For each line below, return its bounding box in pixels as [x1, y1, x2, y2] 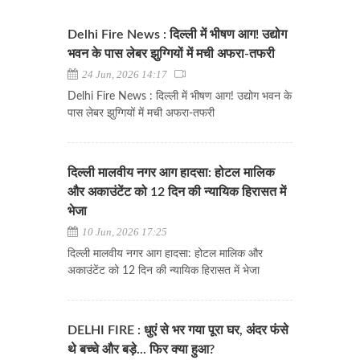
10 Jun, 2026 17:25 [80, 226, 167, 239]
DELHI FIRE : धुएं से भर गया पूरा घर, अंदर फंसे [67, 324, 288, 337]
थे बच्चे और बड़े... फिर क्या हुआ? [67, 343, 215, 357]
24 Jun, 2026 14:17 [80, 68, 174, 81]
